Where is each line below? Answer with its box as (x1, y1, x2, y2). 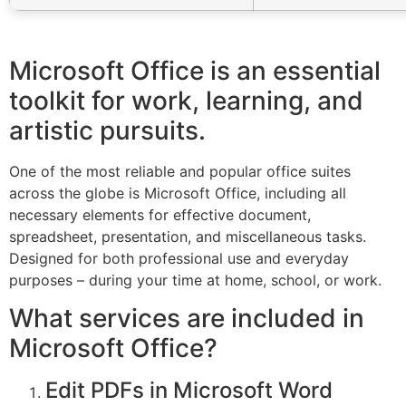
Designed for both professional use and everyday (9, 249, 349, 267)
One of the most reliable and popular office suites (9, 162, 351, 180)
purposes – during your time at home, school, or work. (9, 271, 382, 289)
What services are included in (9, 303, 364, 334)
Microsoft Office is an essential (9, 55, 381, 86)
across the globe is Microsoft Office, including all (9, 184, 346, 202)
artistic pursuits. (9, 115, 206, 146)
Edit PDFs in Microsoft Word (45, 377, 333, 404)
